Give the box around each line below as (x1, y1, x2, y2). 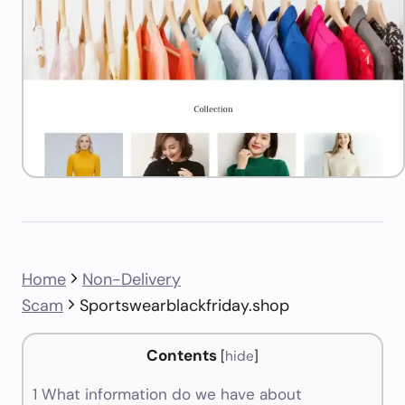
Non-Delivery (82, 268, 181, 290)
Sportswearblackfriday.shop (80, 295, 289, 316)
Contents (146, 345, 217, 365)
